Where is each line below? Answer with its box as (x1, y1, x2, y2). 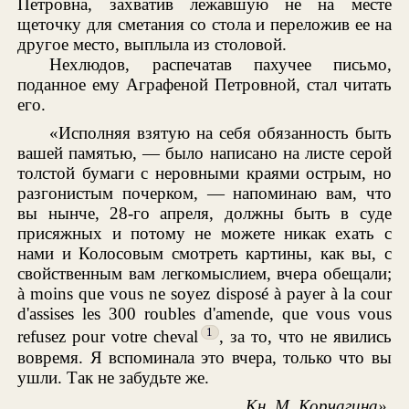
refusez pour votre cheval (17, 327, 199, 347)
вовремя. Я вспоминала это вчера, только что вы (17, 347, 392, 367)
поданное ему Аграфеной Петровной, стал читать (17, 74, 392, 94)
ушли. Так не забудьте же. (17, 367, 210, 387)
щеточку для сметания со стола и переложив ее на (17, 14, 392, 34)
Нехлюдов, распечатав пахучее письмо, (49, 54, 392, 74)
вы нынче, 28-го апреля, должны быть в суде (17, 204, 392, 224)
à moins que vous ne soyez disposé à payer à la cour (17, 284, 392, 304)
